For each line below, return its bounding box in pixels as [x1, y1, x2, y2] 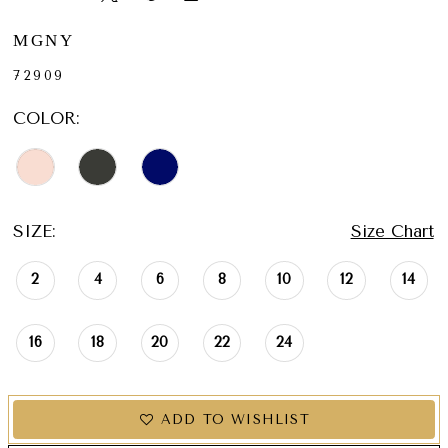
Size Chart [350, 221, 434, 241]
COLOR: [13, 108, 81, 128]
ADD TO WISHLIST [160, 411, 310, 427]
